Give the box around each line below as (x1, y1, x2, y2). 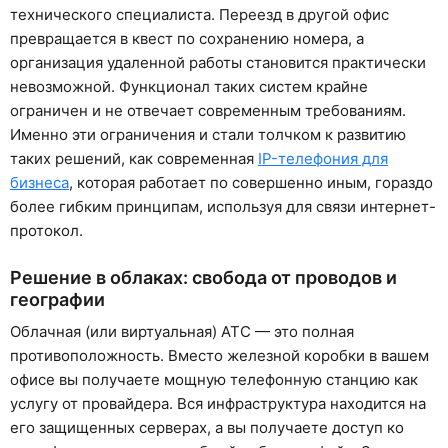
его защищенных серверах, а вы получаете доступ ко (10, 417, 404, 437)
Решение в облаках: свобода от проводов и (10, 266, 397, 288)
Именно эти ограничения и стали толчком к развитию (10, 125, 406, 145)
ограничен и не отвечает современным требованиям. (10, 101, 406, 121)
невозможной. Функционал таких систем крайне (10, 77, 368, 97)
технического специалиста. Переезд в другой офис (10, 5, 389, 25)
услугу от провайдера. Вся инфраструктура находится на (10, 393, 426, 413)
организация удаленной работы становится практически (10, 53, 426, 73)
